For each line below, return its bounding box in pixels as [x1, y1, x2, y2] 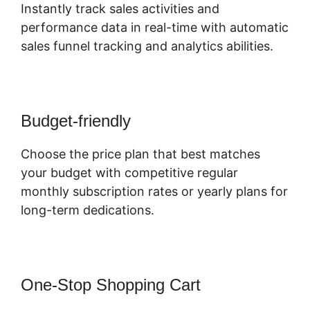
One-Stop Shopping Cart [21, 275, 201, 295]
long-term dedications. [21, 203, 154, 218]
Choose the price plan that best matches [21, 147, 260, 162]
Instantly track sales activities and [21, 1, 219, 17]
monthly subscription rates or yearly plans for [21, 184, 288, 199]
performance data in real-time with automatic [21, 20, 289, 35]
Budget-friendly [21, 111, 131, 131]
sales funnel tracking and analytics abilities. [21, 39, 273, 54]
